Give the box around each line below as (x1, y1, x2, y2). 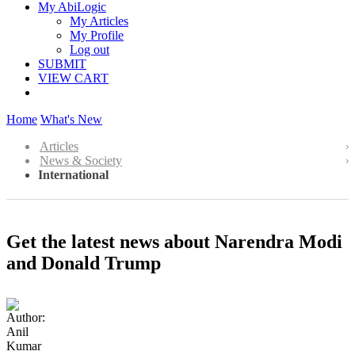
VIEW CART (38, 71, 109, 85)
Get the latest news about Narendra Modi (6, 231, 342, 252)
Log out (70, 43, 109, 56)
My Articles (70, 14, 128, 28)
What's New (40, 113, 102, 126)
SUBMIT (38, 57, 86, 71)
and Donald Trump (6, 252, 161, 273)
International (38, 168, 109, 181)
